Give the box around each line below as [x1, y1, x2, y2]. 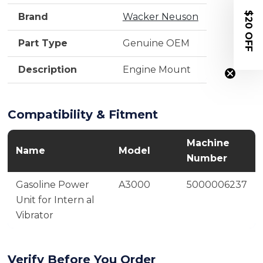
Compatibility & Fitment [7, 107, 158, 122]
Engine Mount [122, 63, 191, 75]
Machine [186, 137, 230, 149]
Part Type [18, 37, 68, 49]
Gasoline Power [15, 178, 89, 190]
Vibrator [15, 209, 53, 221]
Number [186, 152, 227, 164]
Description [18, 63, 77, 75]
